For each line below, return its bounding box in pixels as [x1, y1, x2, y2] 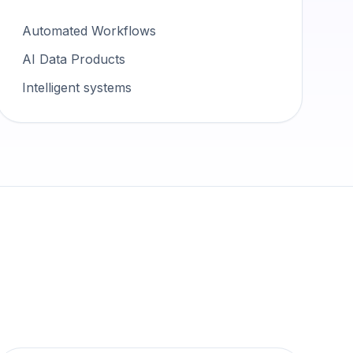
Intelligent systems [21, 80, 132, 95]
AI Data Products [21, 51, 125, 67]
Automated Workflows [21, 23, 156, 39]
